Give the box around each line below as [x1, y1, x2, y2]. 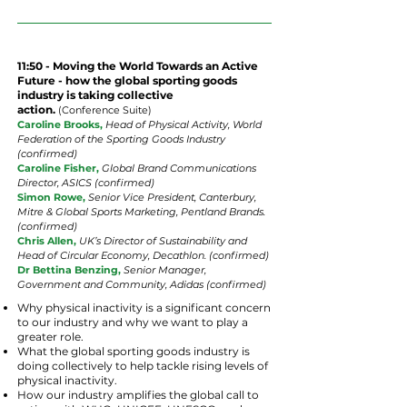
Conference [62, 104, 120, 116]
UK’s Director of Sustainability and [79, 234, 247, 247]
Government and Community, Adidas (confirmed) [17, 278, 266, 291]
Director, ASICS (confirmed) [17, 176, 154, 189]
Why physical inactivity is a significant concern [17, 301, 271, 314]
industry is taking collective [17, 88, 174, 102]
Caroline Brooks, [17, 118, 105, 131]
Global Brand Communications [99, 162, 256, 174]
